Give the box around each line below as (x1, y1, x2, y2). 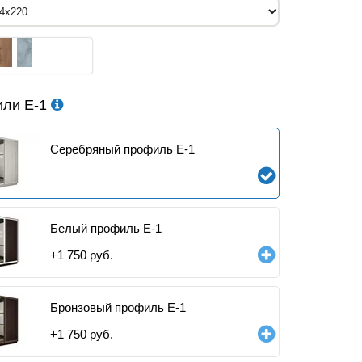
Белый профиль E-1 (50, 221, 162, 235)
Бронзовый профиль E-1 (50, 301, 186, 314)
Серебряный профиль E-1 (50, 142, 195, 156)
